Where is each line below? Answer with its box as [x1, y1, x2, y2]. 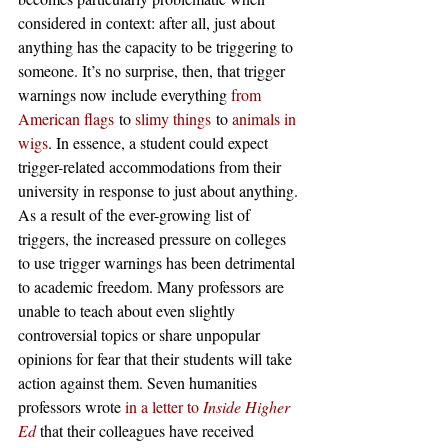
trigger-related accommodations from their [18, 156, 285, 177]
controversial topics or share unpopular [18, 324, 264, 345]
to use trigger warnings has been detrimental [18, 252, 299, 273]
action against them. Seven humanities [18, 372, 261, 393]
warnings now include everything [18, 84, 231, 105]
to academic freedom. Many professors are [18, 276, 288, 297]
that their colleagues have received [36, 420, 258, 441]
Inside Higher [199, 396, 294, 417]
